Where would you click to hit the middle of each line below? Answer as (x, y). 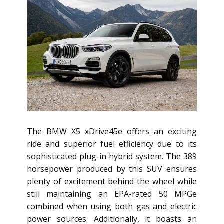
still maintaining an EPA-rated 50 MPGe (112, 194)
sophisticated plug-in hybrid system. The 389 (112, 157)
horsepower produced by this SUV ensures (112, 169)
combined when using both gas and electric (112, 207)
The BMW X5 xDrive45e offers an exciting (112, 132)
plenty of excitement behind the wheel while (112, 182)
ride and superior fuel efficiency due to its (112, 144)
